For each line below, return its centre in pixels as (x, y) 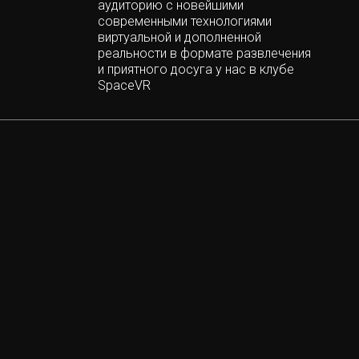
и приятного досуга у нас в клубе (196, 69)
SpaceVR (124, 85)
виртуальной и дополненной (179, 37)
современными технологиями (185, 21)
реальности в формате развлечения (204, 53)
